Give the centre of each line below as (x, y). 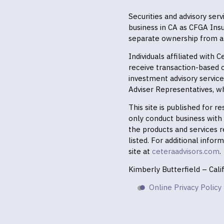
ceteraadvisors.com (186, 151)
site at (140, 151)
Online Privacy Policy (185, 187)
